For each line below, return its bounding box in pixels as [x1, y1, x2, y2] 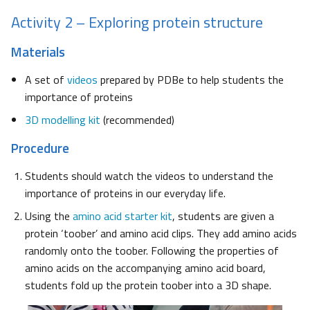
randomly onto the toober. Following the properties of [25, 241, 279, 259]
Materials [11, 41, 65, 62]
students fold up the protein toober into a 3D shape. [25, 276, 271, 293]
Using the [25, 207, 73, 224]
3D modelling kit [25, 111, 100, 128]
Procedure [11, 137, 69, 158]
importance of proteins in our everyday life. [25, 184, 226, 201]
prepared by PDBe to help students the [98, 71, 284, 88]
